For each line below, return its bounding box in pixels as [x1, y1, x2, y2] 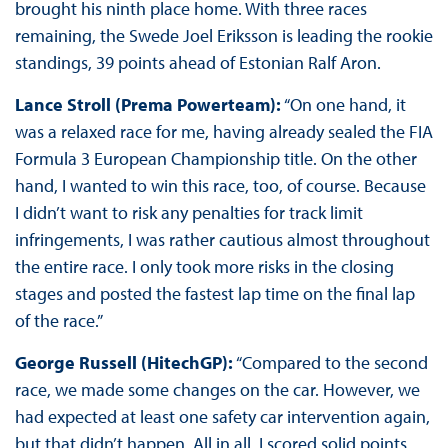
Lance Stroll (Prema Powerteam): [14, 93, 281, 117]
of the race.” [14, 309, 103, 333]
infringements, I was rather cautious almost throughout [14, 228, 430, 252]
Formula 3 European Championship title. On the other [14, 147, 417, 171]
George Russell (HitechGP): [14, 351, 233, 375]
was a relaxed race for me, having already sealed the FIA [14, 120, 433, 144]
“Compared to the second [232, 351, 428, 375]
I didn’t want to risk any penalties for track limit [14, 201, 363, 225]
